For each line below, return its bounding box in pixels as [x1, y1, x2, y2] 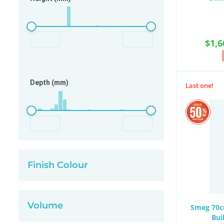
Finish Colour [27, 159, 88, 170]
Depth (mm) [30, 78, 68, 86]
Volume [27, 200, 63, 211]
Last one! [185, 81, 213, 90]
